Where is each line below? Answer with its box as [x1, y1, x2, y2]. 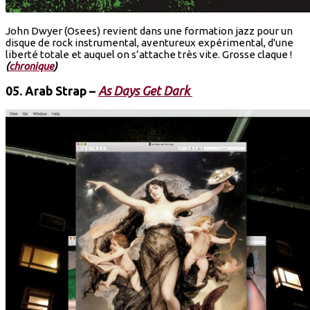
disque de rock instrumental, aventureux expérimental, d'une [6, 37, 293, 49]
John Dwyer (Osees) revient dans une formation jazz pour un [6, 25, 293, 37]
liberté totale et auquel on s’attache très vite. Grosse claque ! [6, 48, 294, 61]
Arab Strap [25, 84, 86, 98]
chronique [9, 60, 54, 73]
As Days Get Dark [98, 84, 192, 98]
